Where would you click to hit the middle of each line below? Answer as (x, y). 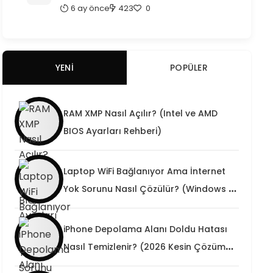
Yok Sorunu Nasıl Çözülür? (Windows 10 (150, 189)
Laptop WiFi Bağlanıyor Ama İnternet (144, 171)
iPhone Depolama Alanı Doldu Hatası (145, 229)
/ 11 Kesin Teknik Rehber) (117, 207)
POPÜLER (189, 68)
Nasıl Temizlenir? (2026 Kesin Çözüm (144, 247)
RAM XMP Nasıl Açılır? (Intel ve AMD (140, 113)
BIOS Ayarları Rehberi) (112, 131)
